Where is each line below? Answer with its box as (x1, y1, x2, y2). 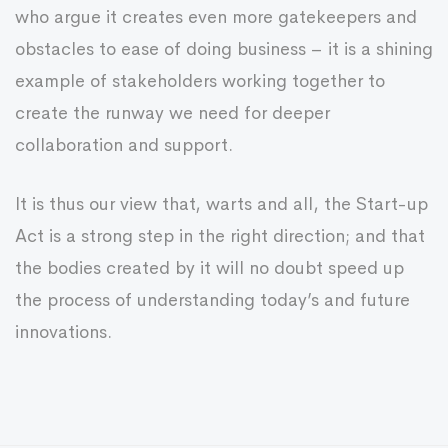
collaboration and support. (15, 134, 233, 156)
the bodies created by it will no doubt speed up (15, 257, 404, 279)
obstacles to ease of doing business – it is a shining (15, 38, 433, 60)
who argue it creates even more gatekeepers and (15, 6, 417, 28)
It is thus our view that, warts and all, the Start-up (15, 193, 428, 215)
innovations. (15, 321, 112, 343)
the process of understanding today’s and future (15, 289, 410, 311)
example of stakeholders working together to (15, 70, 385, 92)
